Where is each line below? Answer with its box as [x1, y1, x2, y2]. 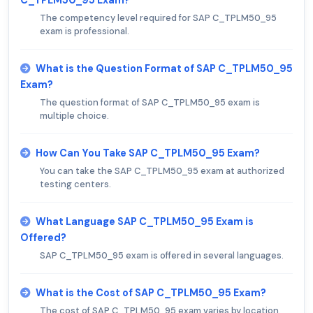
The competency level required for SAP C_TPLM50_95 [40, 12, 277, 24]
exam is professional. [40, 25, 129, 38]
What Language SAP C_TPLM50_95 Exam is [36, 215, 254, 228]
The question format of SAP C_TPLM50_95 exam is [40, 96, 260, 109]
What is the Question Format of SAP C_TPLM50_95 [36, 62, 293, 75]
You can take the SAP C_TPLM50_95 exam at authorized [40, 165, 284, 177]
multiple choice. [40, 110, 109, 122]
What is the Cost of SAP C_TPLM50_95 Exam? [36, 286, 266, 300]
